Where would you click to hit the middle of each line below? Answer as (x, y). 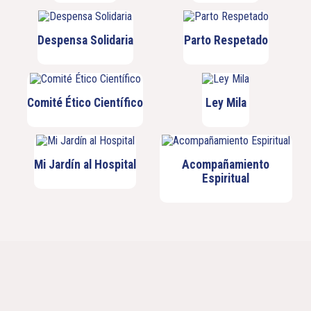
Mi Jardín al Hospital (85, 165)
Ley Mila (226, 102)
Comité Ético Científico (85, 102)
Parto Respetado (226, 41)
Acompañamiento (226, 165)
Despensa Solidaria (85, 41)
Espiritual (226, 179)
